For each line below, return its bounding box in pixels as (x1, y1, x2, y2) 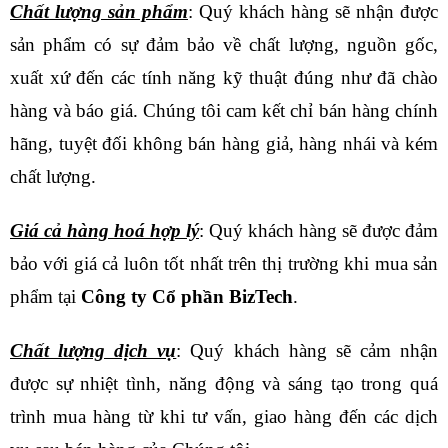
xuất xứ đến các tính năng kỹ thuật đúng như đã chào (10, 67, 438, 89)
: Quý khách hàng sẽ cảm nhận (176, 339, 439, 361)
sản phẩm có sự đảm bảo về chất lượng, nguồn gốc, (10, 34, 438, 56)
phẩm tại (10, 285, 81, 307)
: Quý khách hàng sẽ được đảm (199, 219, 438, 241)
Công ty (81, 285, 152, 307)
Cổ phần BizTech (152, 285, 293, 307)
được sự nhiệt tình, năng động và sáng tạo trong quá (10, 372, 438, 394)
